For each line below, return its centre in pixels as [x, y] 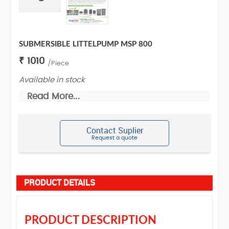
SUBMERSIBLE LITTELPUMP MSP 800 [86, 44]
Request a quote [114, 138]
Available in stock [52, 80]
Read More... [49, 96]
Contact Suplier [114, 130]
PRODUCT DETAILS [60, 183]
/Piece [58, 63]
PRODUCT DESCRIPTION [91, 221]
